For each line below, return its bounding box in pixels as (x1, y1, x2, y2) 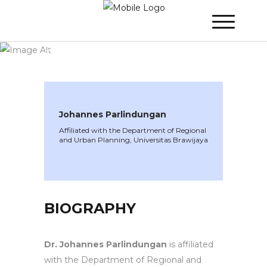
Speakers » (116, 29, 163, 41)
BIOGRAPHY (44, 200, 136, 218)
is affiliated (167, 239, 213, 250)
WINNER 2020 (44, 29, 107, 41)
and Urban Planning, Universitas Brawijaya (59, 135, 208, 145)
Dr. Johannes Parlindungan (44, 239, 167, 250)
